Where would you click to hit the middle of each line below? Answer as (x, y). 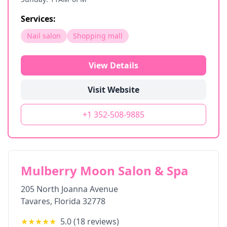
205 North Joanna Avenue (69, 189)
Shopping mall (98, 36)
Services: (38, 19)
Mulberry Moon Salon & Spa (105, 171)
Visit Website (113, 90)
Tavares (35, 201)
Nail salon (44, 36)
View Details (113, 65)
